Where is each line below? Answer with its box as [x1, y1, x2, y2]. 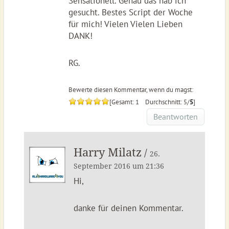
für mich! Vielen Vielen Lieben [68, 18, 182, 30]
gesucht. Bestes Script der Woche [68, 7, 193, 18]
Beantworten [153, 111, 198, 122]
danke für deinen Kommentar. [73, 202, 184, 214]
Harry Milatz [73, 146, 142, 159]
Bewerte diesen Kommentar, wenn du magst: [68, 85, 193, 94]
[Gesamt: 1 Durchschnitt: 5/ [109, 98, 190, 106]
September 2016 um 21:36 [73, 162, 164, 170]
